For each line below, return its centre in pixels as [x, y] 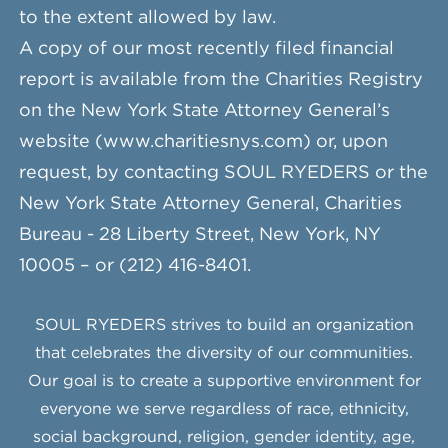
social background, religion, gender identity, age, [224, 437]
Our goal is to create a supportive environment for [224, 381]
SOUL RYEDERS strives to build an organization [224, 325]
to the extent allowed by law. [147, 18]
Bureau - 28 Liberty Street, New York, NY [199, 235]
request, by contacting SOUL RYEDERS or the [223, 173]
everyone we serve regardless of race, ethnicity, [224, 409]
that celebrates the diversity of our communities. [224, 353]
